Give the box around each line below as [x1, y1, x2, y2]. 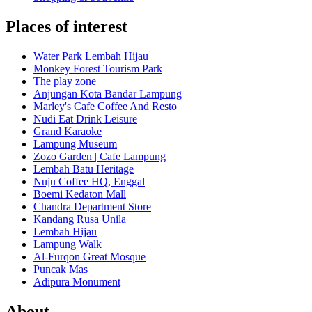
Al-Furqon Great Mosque [33, 251, 146, 263]
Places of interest [6, 17, 127, 36]
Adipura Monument [33, 276, 120, 288]
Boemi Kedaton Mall [33, 188, 126, 201]
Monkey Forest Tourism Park [33, 63, 162, 75]
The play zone [33, 75, 96, 88]
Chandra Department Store [33, 201, 151, 213]
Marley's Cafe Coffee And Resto [33, 100, 177, 113]
